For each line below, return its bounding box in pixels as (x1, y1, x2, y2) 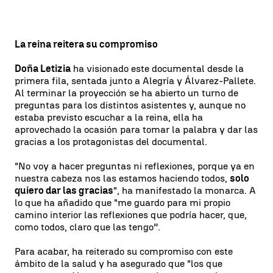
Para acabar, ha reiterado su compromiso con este (15, 245, 233, 257)
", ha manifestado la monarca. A (113, 184, 256, 196)
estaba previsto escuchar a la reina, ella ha (15, 111, 203, 123)
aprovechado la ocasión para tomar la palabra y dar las (15, 123, 258, 135)
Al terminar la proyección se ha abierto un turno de (15, 87, 238, 99)
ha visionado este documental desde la (71, 62, 244, 74)
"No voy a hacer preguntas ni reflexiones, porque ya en (15, 160, 255, 172)
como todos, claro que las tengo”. (15, 221, 160, 233)
